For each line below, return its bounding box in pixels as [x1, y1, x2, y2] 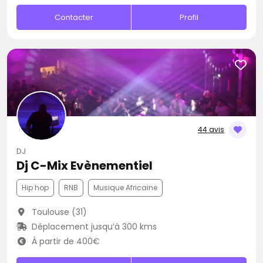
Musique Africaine [93, 183, 157, 193]
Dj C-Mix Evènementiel [16, 157, 153, 174]
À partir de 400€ [29, 235, 100, 247]
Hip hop [22, 183, 49, 193]
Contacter [54, 12, 93, 23]
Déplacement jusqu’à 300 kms [29, 221, 157, 232]
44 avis [198, 124, 224, 134]
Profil [180, 12, 199, 23]
